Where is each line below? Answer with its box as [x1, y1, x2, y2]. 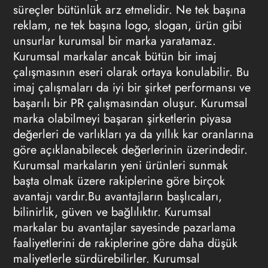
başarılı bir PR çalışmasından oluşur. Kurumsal [13, 95, 248, 112]
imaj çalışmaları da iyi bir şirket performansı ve [13, 79, 251, 96]
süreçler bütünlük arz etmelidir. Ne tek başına [13, 1, 246, 19]
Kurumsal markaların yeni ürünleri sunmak [13, 157, 228, 174]
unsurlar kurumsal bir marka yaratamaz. [13, 32, 216, 50]
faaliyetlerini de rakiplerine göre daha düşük [13, 234, 237, 252]
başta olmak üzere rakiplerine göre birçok [13, 172, 225, 190]
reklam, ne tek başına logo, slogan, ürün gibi [13, 17, 242, 34]
